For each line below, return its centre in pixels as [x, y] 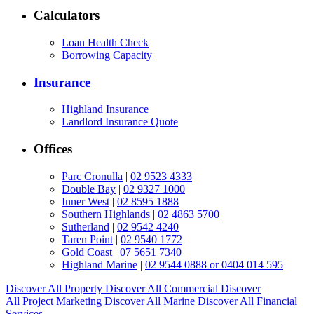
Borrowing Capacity [107, 55]
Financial [277, 301]
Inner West [86, 201]
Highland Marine [100, 264]
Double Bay [89, 189]
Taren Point [87, 239]
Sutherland [86, 226]
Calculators [67, 15]
